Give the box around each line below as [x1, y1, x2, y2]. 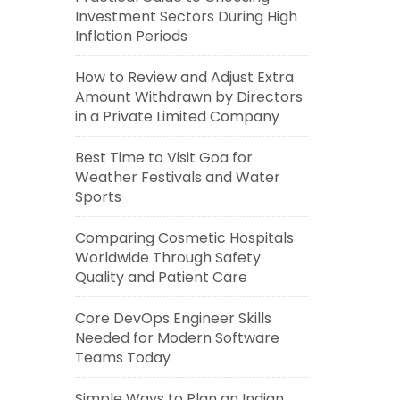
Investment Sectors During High [74, 6, 297, 27]
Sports [74, 187, 121, 207]
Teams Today [74, 347, 171, 368]
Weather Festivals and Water [74, 167, 280, 187]
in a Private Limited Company [74, 106, 279, 127]
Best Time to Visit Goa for [74, 147, 253, 168]
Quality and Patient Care [74, 267, 247, 287]
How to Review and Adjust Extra [74, 67, 294, 87]
